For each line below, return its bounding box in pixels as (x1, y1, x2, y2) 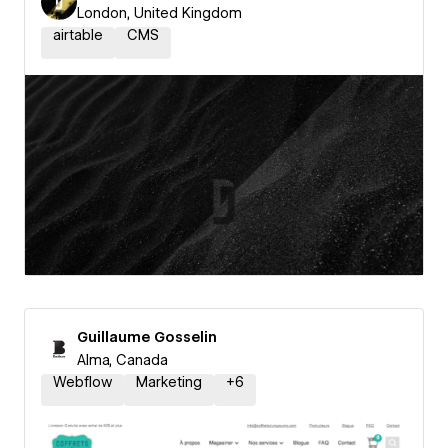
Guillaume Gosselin (77, 329, 217, 345)
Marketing (136, 374, 202, 390)
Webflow (53, 374, 112, 390)
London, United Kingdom (77, 5, 242, 21)
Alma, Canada (77, 352, 168, 368)
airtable (53, 27, 103, 43)
